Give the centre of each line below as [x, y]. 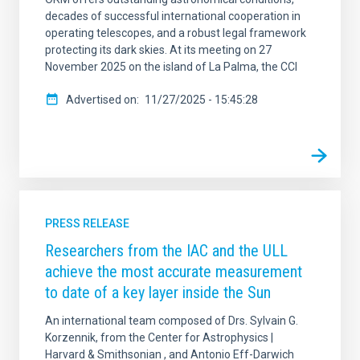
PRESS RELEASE [87, 224]
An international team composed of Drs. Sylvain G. [172, 321]
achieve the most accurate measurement [174, 272]
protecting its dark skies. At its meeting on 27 [158, 50]
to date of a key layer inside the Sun [158, 293]
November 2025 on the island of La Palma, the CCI [171, 67]
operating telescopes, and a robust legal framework [176, 33]
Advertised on [101, 100]
